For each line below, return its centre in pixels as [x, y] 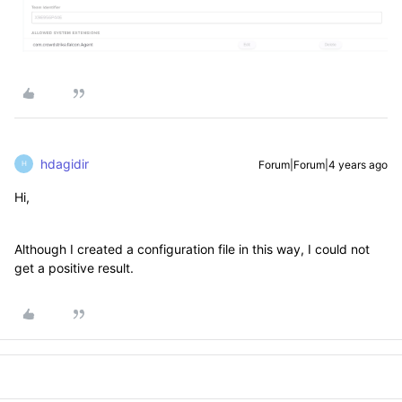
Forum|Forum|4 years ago [323, 164]
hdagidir [65, 163]
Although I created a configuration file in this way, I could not [192, 249]
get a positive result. [74, 267]
